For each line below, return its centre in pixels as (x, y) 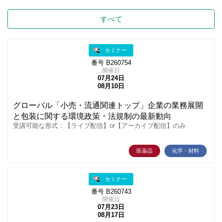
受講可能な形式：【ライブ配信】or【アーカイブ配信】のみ (99, 126)
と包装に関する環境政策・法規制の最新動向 (92, 116)
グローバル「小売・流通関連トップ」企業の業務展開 (108, 106)
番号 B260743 (111, 192)
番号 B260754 (111, 63)
